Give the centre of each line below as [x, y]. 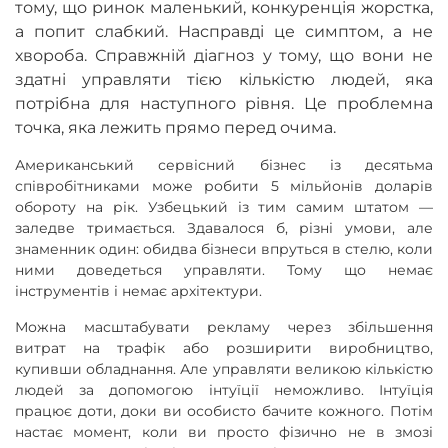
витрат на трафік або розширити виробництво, [224, 347]
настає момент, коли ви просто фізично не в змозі [224, 431]
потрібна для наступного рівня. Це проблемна [224, 103]
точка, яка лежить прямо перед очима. [175, 127]
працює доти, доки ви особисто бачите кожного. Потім [224, 410]
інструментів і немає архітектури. [138, 290]
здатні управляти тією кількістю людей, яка [224, 79]
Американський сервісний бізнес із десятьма [224, 164]
